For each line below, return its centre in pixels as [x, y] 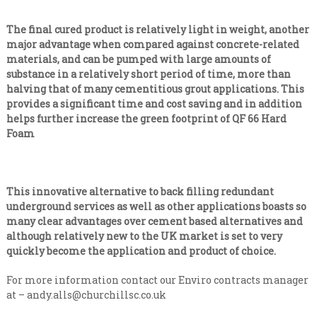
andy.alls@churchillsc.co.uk [96, 295]
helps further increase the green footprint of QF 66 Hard [146, 119]
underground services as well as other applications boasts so [156, 207]
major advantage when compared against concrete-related [152, 45]
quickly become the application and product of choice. [141, 251]
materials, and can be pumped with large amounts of [138, 59]
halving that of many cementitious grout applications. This [155, 89]
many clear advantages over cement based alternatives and [154, 221]
